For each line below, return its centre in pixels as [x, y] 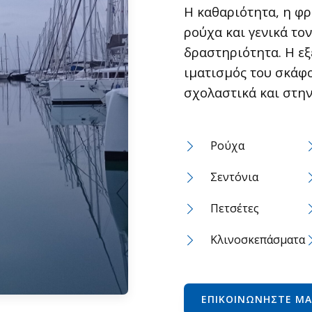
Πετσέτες [235, 208]
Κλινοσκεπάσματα [258, 240]
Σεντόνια [234, 177]
